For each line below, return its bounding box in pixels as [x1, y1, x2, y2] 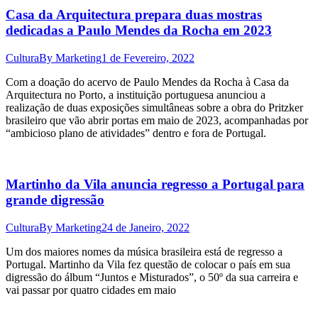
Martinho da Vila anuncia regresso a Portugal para [6, 177, 305, 192]
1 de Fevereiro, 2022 [102, 51, 194, 64]
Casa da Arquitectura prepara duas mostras [6, 7, 262, 23]
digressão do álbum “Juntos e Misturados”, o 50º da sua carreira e [6, 271, 298, 284]
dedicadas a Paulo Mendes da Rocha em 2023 [6, 23, 272, 38]
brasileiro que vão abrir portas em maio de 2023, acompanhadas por [6, 114, 308, 126]
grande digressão [6, 192, 104, 208]
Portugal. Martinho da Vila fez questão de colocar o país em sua [6, 258, 290, 271]
